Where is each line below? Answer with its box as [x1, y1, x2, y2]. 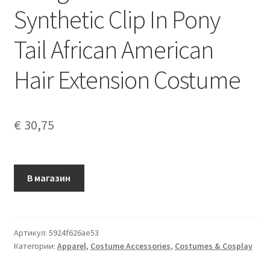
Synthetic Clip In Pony [13, 3, 220, 35]
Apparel [57, 240, 86, 251]
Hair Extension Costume [13, 63, 240, 95]
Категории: [13, 240, 57, 251]
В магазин [27, 171, 71, 184]
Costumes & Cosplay [174, 240, 253, 251]
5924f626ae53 [48, 227, 99, 238]
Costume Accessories [90, 240, 171, 251]
